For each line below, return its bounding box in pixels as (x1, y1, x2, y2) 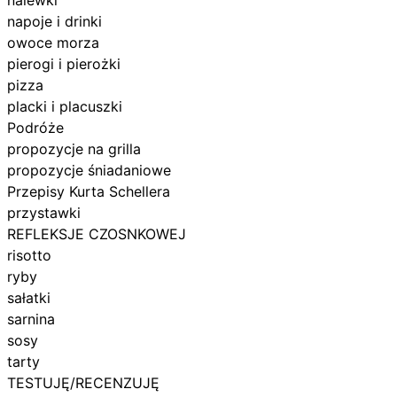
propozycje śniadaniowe (7, 160, 172, 179)
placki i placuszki (7, 97, 123, 115)
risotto (7, 245, 52, 264)
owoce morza (7, 33, 100, 51)
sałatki (7, 288, 51, 307)
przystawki (7, 203, 82, 222)
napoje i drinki (7, 12, 103, 30)
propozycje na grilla (7, 139, 142, 158)
